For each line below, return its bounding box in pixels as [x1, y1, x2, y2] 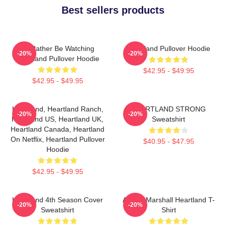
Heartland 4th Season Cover [12, 195, 103, 204]
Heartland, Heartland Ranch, [12, 104, 103, 113]
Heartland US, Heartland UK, [12, 115, 103, 123]
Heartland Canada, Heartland [11, 125, 104, 133]
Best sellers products [62, 4, 164, 16]
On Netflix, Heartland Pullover [10, 135, 105, 143]
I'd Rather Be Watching [21, 44, 94, 52]
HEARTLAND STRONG [131, 104, 206, 113]
